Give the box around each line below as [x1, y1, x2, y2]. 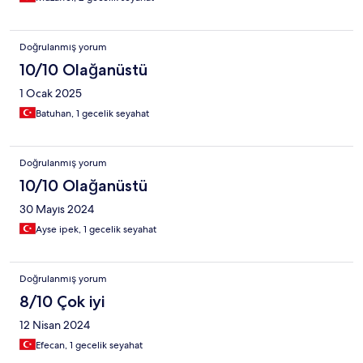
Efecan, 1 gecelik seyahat [36, 338, 143, 352]
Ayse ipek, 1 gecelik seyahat [36, 222, 156, 236]
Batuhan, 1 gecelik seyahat [36, 106, 149, 120]
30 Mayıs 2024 [19, 201, 94, 216]
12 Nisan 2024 [19, 317, 90, 332]
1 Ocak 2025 [19, 85, 82, 100]
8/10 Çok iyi [19, 291, 105, 311]
